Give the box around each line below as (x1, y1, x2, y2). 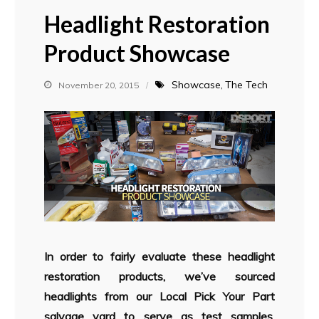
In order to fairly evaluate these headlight (44, 249, 275, 264)
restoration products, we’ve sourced (44, 269, 275, 284)
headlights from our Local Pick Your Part (44, 289, 275, 304)
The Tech (225, 78, 268, 91)
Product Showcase (44, 38, 231, 67)
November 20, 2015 (58, 79, 140, 90)
